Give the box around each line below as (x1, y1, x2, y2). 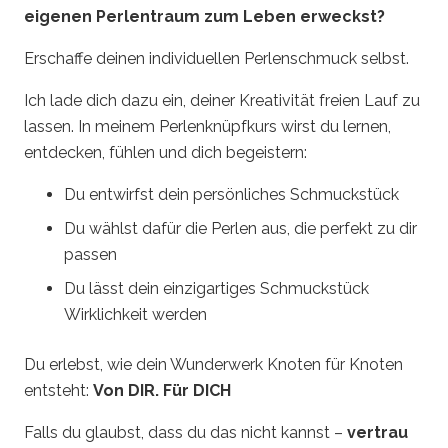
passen (64, 245, 117, 264)
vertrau (347, 423, 408, 442)
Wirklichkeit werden (64, 305, 207, 324)
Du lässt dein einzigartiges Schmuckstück (64, 279, 369, 298)
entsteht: (24, 381, 93, 400)
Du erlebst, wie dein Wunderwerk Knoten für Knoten (24, 355, 403, 374)
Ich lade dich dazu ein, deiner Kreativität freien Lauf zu (24, 91, 420, 110)
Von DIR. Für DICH (93, 381, 231, 400)
